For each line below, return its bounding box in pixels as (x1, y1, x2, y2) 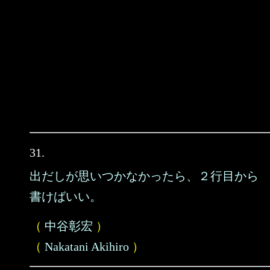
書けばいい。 (30, 190, 102, 203)
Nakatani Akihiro (45, 240, 129, 253)
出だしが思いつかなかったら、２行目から (30, 169, 259, 183)
